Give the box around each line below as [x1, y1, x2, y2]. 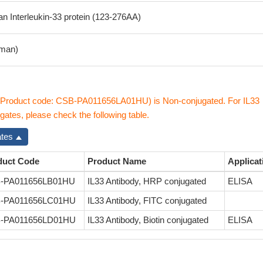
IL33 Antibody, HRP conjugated [87, 176, 206, 186]
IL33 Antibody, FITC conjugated [87, 195, 207, 205]
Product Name [87, 156, 146, 166]
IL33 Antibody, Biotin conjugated [87, 215, 208, 225]
